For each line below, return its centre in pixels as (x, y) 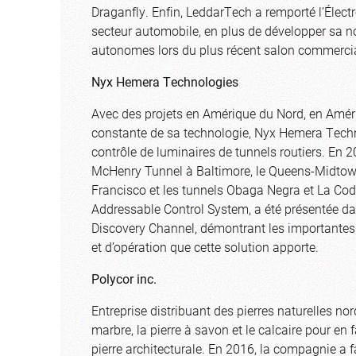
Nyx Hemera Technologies (165, 81)
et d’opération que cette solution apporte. (205, 246)
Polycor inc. (124, 278)
